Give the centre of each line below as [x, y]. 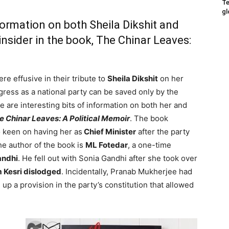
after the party [163, 132]
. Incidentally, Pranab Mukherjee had [127, 171]
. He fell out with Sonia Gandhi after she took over [108, 158]
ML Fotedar [107, 145]
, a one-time [150, 145]
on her [171, 78]
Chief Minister [109, 132]
